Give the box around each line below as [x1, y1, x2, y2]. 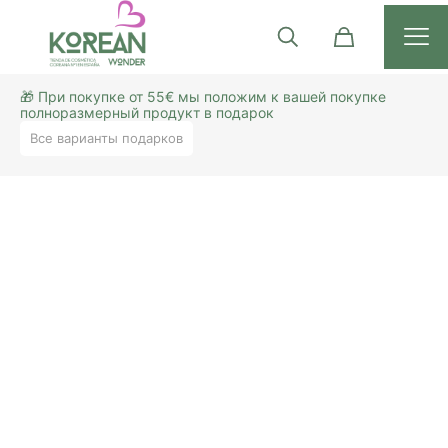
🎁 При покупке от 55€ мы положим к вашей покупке [20, 87, 386, 105]
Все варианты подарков [30, 129, 183, 146]
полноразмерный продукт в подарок [20, 103, 274, 121]
